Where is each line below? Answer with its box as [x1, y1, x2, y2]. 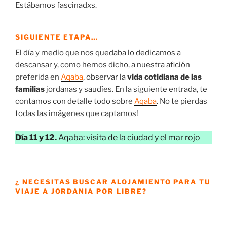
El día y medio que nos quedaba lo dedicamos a [15, 48, 181, 58]
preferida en [15, 72, 61, 82]
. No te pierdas [157, 97, 207, 106]
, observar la [83, 72, 127, 82]
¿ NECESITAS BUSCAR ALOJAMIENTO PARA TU [15, 178, 211, 186]
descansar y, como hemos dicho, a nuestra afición [15, 60, 190, 70]
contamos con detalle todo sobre [15, 97, 134, 106]
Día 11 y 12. [15, 132, 57, 142]
